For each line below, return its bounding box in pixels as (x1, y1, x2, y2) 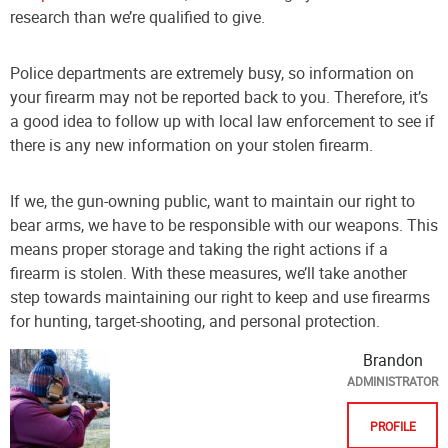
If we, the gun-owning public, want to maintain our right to (10, 190, 415, 213)
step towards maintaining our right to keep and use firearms (10, 286, 430, 309)
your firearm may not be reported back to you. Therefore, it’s (10, 86, 428, 109)
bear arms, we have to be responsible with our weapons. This (10, 214, 438, 237)
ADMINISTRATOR (347, 373, 438, 390)
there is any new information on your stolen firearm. (10, 134, 373, 157)
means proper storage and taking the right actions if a (10, 238, 388, 261)
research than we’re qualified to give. (10, 6, 265, 29)
